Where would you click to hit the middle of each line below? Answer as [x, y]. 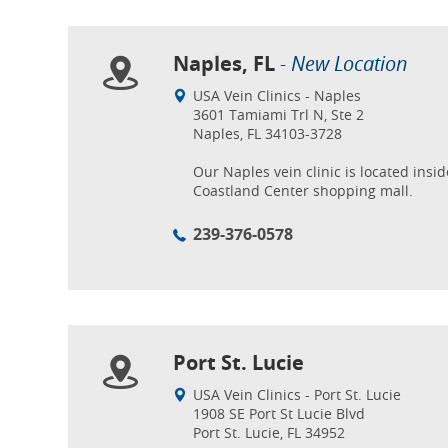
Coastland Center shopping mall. [303, 190]
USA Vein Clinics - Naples [277, 95]
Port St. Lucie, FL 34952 [269, 432]
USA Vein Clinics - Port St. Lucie [297, 394]
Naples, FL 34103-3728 [267, 133]
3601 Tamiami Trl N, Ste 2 [278, 114]
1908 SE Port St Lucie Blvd [279, 413]
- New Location [341, 63]
